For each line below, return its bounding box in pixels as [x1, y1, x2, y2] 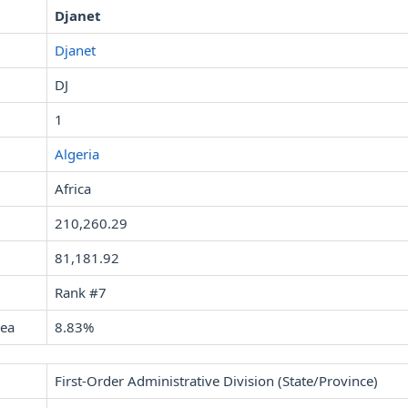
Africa [55, 179, 91, 198]
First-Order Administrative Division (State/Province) [55, 372, 378, 390]
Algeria [55, 145, 99, 163]
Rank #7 [55, 283, 107, 301]
